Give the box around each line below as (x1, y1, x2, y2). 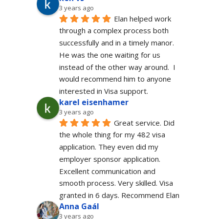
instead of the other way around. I (59, 62, 175, 72)
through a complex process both (59, 25, 169, 36)
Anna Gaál (59, 201, 99, 212)
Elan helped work (113, 13, 171, 23)
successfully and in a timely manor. (59, 38, 174, 48)
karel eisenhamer (59, 97, 129, 108)
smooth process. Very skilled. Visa (59, 178, 173, 188)
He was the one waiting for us (59, 49, 160, 60)
